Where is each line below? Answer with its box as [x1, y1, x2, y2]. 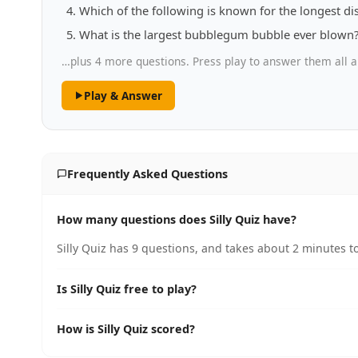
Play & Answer [83, 88, 162, 103]
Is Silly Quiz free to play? [57, 281, 197, 296]
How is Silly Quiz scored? [57, 321, 195, 336]
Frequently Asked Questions [66, 166, 228, 181]
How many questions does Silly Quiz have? [57, 212, 296, 227]
